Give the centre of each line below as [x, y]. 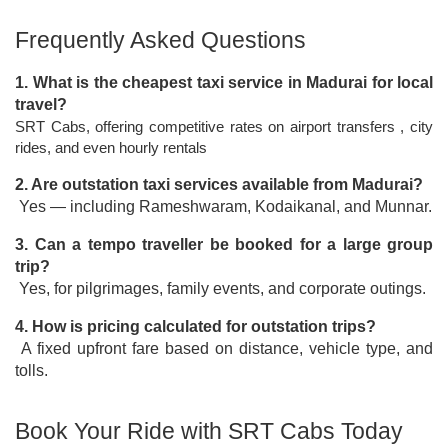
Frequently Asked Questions [160, 40]
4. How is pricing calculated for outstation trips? [195, 326]
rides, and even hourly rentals [111, 148]
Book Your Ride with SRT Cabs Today [209, 431]
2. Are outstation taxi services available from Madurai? [219, 184]
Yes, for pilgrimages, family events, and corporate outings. [222, 288]
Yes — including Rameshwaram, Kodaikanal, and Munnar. [225, 206]
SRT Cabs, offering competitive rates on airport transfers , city [224, 127]
